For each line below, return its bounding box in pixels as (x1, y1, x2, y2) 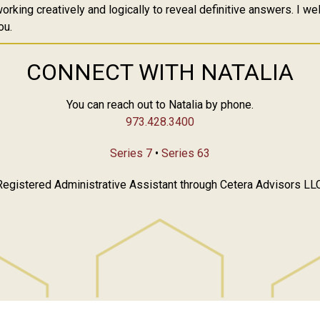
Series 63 (161, 146, 210, 161)
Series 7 (110, 146, 152, 161)
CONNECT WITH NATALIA (26, 59, 294, 86)
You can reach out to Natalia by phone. (66, 98, 254, 112)
